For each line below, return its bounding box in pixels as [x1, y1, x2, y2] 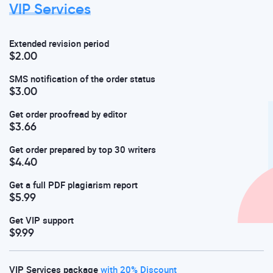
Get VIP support [9, 215, 74, 226]
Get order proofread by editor [9, 109, 127, 120]
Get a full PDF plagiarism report [9, 180, 138, 191]
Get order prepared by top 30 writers [9, 144, 156, 155]
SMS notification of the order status [9, 74, 155, 85]
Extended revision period [9, 38, 109, 49]
